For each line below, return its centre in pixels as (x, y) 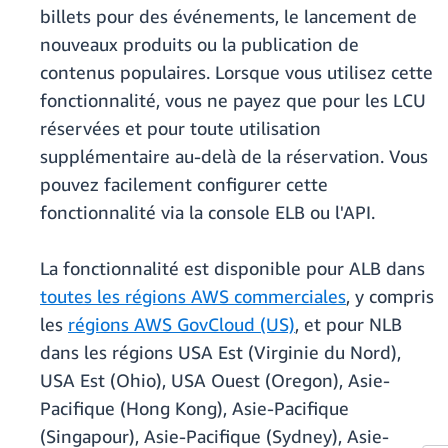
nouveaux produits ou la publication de (199, 44)
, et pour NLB (348, 324)
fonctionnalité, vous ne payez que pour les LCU (233, 100)
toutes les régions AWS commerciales (193, 296)
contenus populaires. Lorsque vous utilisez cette (236, 72)
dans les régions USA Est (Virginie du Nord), (220, 352)
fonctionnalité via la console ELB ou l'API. (207, 212)
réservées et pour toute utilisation (180, 128)
